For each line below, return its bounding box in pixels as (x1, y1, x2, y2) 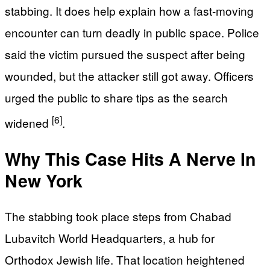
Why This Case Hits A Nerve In (5, 146, 256, 171)
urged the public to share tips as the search (5, 89, 228, 105)
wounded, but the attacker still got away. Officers (5, 67, 254, 84)
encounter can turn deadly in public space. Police (5, 24, 259, 40)
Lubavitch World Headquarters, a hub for (5, 230, 215, 246)
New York (5, 168, 83, 193)
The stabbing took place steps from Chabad (5, 208, 231, 225)
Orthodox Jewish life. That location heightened (5, 251, 245, 268)
